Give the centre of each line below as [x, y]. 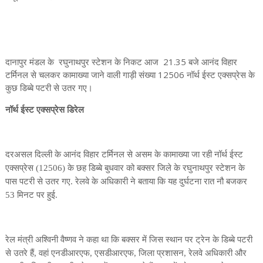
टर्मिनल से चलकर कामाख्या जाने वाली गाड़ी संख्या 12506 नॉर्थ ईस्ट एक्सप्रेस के [130, 75]
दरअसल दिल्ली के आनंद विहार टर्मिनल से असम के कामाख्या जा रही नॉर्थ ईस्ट [124, 154]
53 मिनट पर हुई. [31, 195]
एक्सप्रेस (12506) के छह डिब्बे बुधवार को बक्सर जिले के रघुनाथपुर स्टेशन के [125, 168]
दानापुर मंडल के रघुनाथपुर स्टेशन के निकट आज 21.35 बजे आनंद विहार [121, 62]
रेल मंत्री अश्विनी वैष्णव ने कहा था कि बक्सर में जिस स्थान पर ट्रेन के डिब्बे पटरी [129, 240]
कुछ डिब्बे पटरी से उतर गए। [49, 87]
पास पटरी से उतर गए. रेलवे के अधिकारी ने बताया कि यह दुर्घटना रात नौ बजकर [126, 181]
